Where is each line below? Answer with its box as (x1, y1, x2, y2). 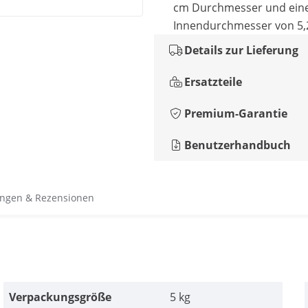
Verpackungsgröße (9, 289, 112, 305)
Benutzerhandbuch (184, 137, 291, 153)
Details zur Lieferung (184, 43, 298, 58)
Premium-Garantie (184, 106, 287, 121)
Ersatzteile (184, 74, 242, 89)
